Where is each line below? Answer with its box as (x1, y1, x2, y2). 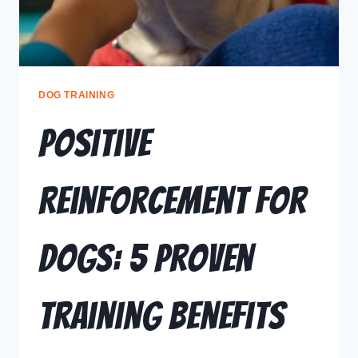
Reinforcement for (38, 181, 306, 222)
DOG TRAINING (38, 89, 115, 101)
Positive (38, 123, 151, 165)
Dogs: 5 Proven (38, 238, 254, 280)
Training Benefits (38, 296, 285, 337)
